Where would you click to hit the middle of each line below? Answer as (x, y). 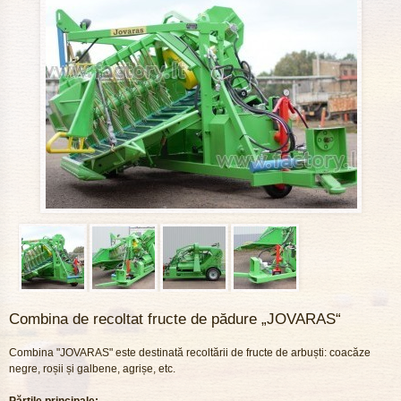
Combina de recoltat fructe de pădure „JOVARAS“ (175, 319)
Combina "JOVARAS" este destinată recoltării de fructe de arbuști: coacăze (190, 353)
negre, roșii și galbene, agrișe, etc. (92, 369)
